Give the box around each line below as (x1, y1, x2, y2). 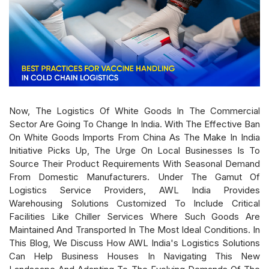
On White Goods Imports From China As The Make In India (9, 131, 260, 143)
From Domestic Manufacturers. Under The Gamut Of (9, 171, 260, 183)
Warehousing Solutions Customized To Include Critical (9, 197, 260, 209)
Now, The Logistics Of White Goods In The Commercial (9, 104, 260, 116)
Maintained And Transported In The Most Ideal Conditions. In (9, 223, 260, 235)
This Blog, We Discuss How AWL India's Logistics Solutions (9, 237, 260, 249)
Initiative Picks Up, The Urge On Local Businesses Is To (9, 144, 260, 156)
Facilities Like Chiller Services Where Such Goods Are (9, 210, 260, 222)
